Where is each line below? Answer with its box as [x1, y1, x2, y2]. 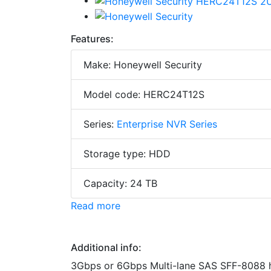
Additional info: [71, 241, 142, 254]
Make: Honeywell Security [83, 59, 202, 71]
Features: [71, 33, 114, 45]
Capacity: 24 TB [83, 177, 157, 190]
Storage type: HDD [83, 148, 171, 160]
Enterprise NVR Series [117, 118, 217, 131]
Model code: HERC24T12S [83, 88, 204, 101]
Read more [71, 200, 120, 212]
